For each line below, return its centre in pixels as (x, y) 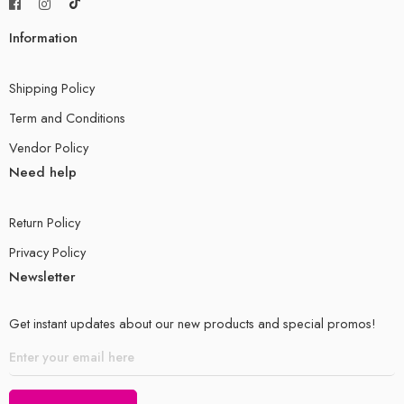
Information (43, 38)
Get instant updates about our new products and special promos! (193, 324)
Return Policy (45, 223)
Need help (43, 173)
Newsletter (42, 277)
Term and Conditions (67, 118)
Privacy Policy (47, 252)
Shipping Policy (52, 88)
